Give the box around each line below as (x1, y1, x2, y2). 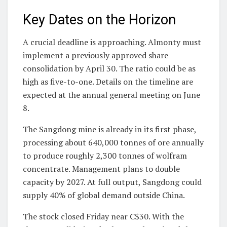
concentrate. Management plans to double (23, 163, 180, 175)
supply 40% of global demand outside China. (23, 190, 185, 201)
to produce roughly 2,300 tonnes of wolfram (23, 150, 187, 162)
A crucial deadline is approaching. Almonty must (23, 36, 201, 48)
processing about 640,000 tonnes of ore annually (23, 137, 204, 148)
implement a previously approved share (23, 50, 168, 61)
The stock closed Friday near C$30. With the (23, 211, 184, 222)
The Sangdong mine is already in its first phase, (23, 124, 196, 135)
